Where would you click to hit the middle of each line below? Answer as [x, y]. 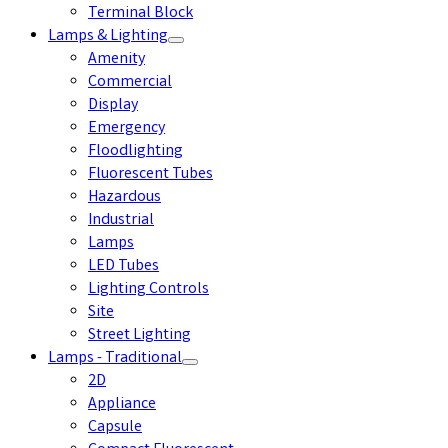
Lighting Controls [148, 289]
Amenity [116, 59]
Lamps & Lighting [108, 36]
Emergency [126, 128]
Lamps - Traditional [115, 358]
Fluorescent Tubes [150, 174]
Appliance [122, 404]
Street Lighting [139, 335]
